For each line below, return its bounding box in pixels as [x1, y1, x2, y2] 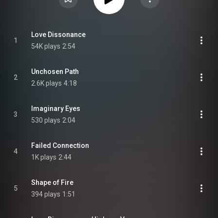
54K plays [31, 42, 60, 50]
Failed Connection [31, 142, 89, 149]
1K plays [31, 153, 56, 161]
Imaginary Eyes [31, 105, 80, 112]
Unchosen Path [31, 68, 79, 75]
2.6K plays [31, 79, 62, 87]
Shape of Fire [31, 179, 73, 186]
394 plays [31, 190, 60, 198]
